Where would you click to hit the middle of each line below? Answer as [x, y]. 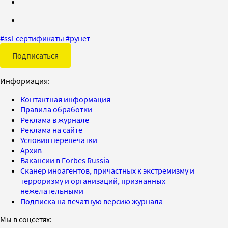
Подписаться [35, 55]
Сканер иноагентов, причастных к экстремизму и [107, 170]
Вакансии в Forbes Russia [65, 160]
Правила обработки [56, 109]
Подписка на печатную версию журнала [92, 201]
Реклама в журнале [55, 119]
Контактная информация [65, 99]
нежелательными [52, 191]
